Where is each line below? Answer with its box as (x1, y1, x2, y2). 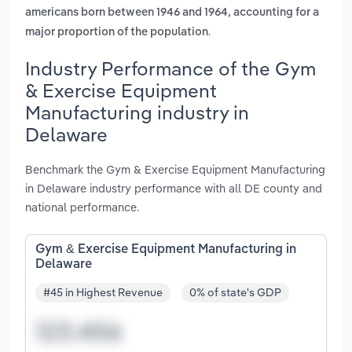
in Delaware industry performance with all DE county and (25, 180, 322, 196)
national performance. (25, 199, 139, 214)
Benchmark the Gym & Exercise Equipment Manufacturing (25, 161, 325, 177)
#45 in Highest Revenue (43, 285, 163, 300)
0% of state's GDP (189, 285, 281, 300)
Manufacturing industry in (25, 100, 249, 124)
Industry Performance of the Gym (25, 56, 316, 80)
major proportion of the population (25, 27, 208, 38)
